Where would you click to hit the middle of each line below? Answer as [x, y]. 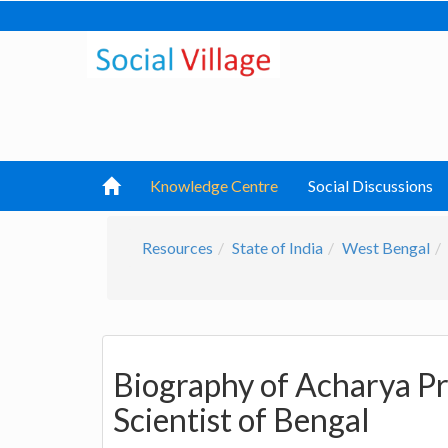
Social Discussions [370, 185]
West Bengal [386, 247]
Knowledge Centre [214, 185]
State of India [277, 247]
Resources [177, 247]
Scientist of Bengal [241, 420]
